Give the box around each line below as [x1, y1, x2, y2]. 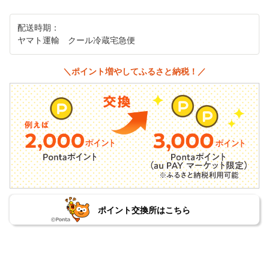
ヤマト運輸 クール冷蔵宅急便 [17, 35, 135, 45]
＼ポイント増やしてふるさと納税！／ [63, 66, 206, 76]
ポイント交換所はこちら [97, 205, 190, 215]
